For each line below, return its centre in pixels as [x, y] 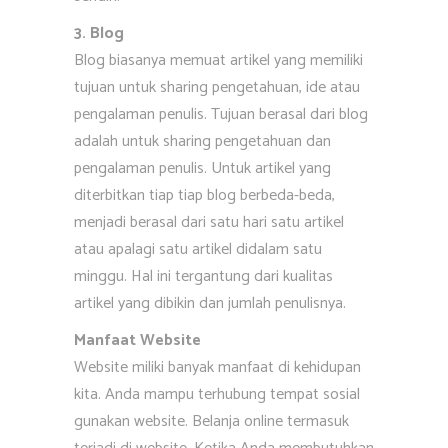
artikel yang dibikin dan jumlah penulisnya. [210, 303]
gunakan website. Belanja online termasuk [211, 421]
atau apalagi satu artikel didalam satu [198, 249]
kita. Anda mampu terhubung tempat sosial [217, 394]
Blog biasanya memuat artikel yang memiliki [218, 60]
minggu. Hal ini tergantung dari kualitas [203, 276]
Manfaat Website [137, 340]
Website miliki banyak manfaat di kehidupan [217, 367]
